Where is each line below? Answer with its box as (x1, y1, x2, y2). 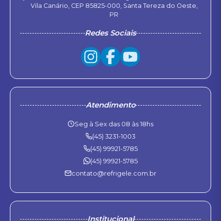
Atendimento (85, 100, 136, 110)
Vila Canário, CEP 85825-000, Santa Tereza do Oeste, (30, 2, 198, 9)
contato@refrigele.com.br (72, 169, 156, 177)
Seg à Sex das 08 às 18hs (74, 120, 153, 128)
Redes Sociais (85, 28, 136, 37)
